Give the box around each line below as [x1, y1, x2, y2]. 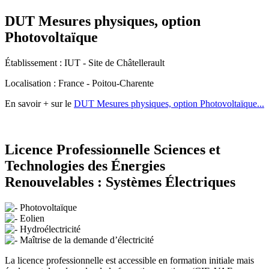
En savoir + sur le [5, 98, 74, 109]
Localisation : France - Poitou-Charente [5, 77, 154, 88]
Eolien [17, 213, 44, 223]
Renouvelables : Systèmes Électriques [5, 174, 235, 190]
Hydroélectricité [17, 223, 80, 234]
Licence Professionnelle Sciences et [5, 141, 220, 157]
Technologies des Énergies [5, 157, 165, 174]
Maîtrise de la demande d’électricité [17, 234, 154, 245]
